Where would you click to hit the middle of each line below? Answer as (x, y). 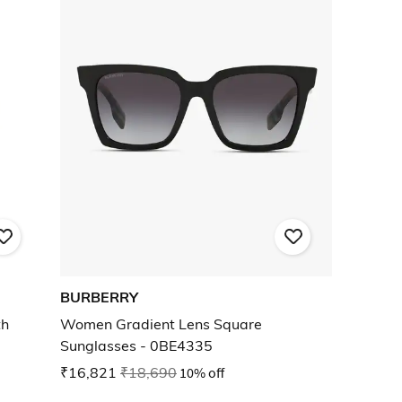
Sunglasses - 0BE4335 (136, 346)
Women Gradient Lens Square (161, 324)
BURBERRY (99, 297)
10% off (202, 373)
